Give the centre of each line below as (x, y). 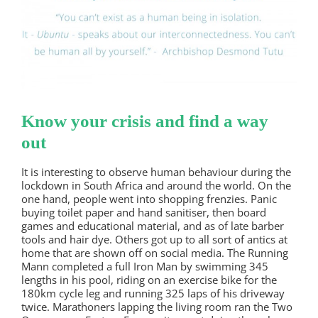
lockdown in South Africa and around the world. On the (156, 185)
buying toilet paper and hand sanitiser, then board (144, 212)
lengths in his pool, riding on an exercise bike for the (149, 279)
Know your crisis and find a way (145, 121)
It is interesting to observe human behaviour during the (156, 171)
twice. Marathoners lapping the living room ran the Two (157, 306)
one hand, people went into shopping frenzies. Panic (149, 198)
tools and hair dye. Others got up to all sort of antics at (154, 239)
